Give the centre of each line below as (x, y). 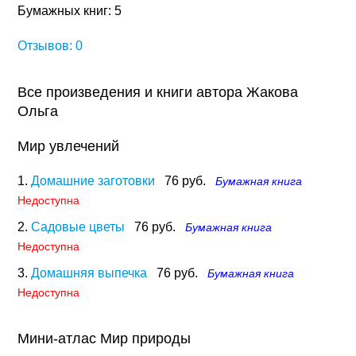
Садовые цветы (78, 227)
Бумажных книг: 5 (70, 11)
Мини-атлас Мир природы (104, 339)
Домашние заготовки (93, 181)
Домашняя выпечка (89, 273)
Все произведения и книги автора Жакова (158, 92)
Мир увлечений (69, 146)
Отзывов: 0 (50, 46)
